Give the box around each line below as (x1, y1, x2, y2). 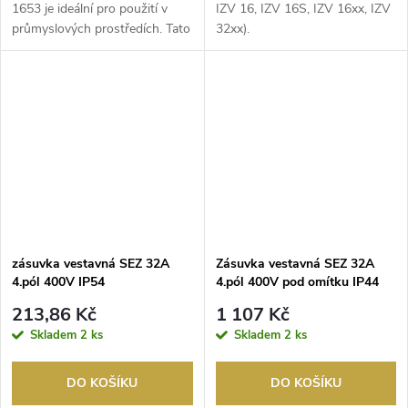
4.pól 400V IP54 (12, 272, 105, 291)
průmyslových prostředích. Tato (12, 20, 190, 38)
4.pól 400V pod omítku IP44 (215, 272, 379, 291)
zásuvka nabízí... (12, 40, 102, 58)
